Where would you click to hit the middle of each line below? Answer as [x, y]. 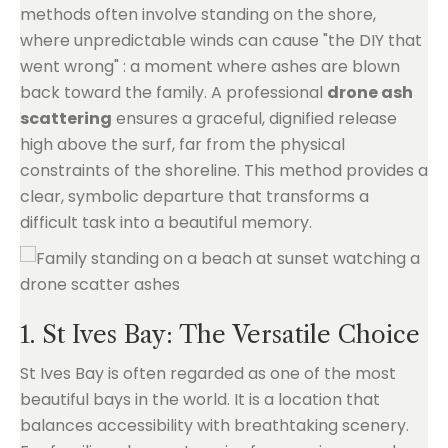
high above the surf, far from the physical [182, 144]
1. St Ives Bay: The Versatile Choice [220, 334]
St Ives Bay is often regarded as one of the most [208, 373]
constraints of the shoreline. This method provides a [224, 170]
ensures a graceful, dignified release [254, 118]
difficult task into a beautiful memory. [166, 222]
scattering [66, 118]
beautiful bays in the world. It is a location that [200, 399]
